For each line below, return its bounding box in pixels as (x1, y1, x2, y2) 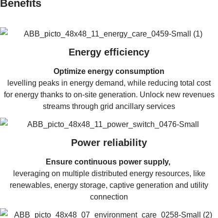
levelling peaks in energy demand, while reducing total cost (7, 79, 211, 87)
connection (90, 192, 128, 201)
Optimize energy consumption (54, 67, 164, 75)
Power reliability (71, 137, 147, 148)
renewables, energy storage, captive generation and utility (10, 181, 208, 189)
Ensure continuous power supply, (46, 157, 172, 166)
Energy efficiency (69, 47, 149, 57)
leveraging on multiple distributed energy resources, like (13, 169, 205, 178)
